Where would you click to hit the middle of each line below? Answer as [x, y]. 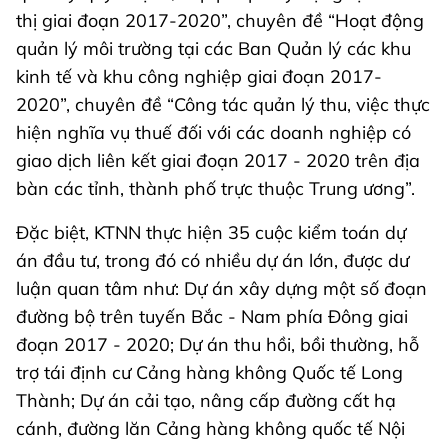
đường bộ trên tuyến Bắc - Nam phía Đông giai [212, 316]
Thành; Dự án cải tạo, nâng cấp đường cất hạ [206, 400]
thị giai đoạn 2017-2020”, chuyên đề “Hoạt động [220, 20]
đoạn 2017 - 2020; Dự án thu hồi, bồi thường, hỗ [217, 344]
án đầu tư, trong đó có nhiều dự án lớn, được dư [212, 260]
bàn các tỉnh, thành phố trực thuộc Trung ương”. [215, 188]
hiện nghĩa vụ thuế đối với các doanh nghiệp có [213, 132]
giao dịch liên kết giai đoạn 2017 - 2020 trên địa [218, 160]
